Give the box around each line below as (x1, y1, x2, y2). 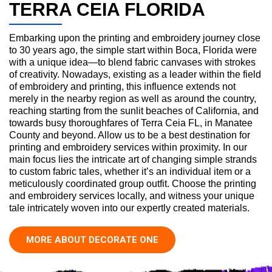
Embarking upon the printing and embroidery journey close (9, 32, 260, 43)
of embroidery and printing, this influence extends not (9, 81, 236, 92)
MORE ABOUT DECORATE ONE (26, 234, 158, 245)
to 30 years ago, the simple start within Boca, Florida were (9, 44, 257, 55)
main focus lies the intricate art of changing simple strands (9, 154, 257, 165)
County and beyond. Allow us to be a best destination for (9, 129, 250, 140)
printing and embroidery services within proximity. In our (9, 141, 247, 152)
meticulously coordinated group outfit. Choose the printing (9, 178, 256, 189)
